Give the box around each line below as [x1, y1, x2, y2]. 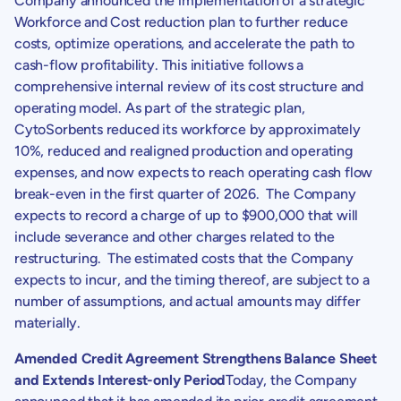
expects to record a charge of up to [14, 206, 242, 224]
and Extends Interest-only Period [14, 371, 226, 388]
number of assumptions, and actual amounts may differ [14, 292, 361, 310]
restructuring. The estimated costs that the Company [14, 249, 354, 267]
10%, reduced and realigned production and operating [14, 141, 353, 159]
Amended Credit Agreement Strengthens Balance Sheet [14, 349, 378, 367]
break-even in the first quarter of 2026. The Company [14, 184, 356, 202]
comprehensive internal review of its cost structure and [14, 77, 364, 95]
